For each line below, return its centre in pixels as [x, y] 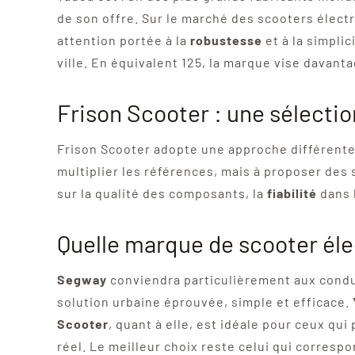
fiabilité [292, 193]
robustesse [226, 40]
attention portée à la [123, 40]
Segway [82, 279]
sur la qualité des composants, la [162, 193]
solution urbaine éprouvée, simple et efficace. [204, 301]
